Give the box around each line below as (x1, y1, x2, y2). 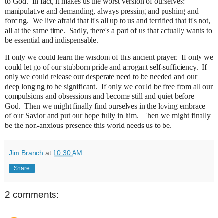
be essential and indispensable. (5, 36, 98, 44)
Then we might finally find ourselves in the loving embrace (24, 102, 205, 110)
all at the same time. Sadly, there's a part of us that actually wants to (5, 26, 212, 35)
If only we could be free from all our (101, 82, 213, 91)
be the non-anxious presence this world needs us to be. (5, 121, 172, 130)
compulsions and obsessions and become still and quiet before (5, 92, 194, 101)
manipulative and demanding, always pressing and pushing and (5, 6, 199, 15)
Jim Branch (9, 149, 43, 157)
